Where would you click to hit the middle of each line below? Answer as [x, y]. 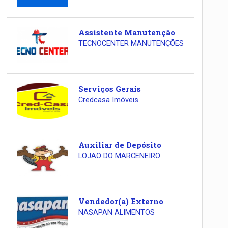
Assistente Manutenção [126, 32]
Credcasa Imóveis [108, 100]
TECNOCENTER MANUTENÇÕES [131, 44]
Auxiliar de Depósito [120, 145]
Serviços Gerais [109, 88]
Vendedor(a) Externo [121, 201]
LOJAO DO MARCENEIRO [119, 156]
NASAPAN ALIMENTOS [116, 212]
